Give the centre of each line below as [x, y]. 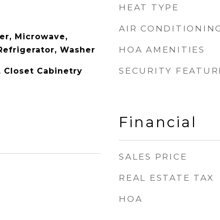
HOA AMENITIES [162, 50]
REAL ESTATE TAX [166, 178]
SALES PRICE [153, 157]
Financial [158, 122]
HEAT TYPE [149, 7]
